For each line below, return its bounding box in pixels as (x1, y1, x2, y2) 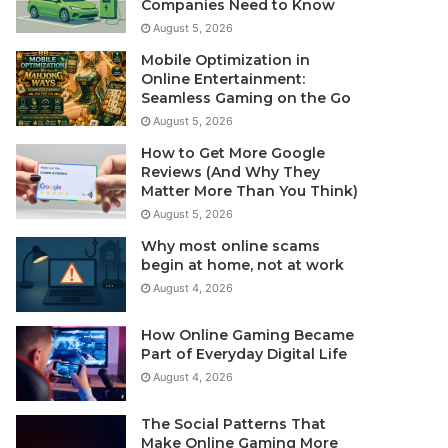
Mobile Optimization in (141, 51, 311, 70)
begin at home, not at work (141, 256, 345, 275)
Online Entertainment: (141, 70, 306, 89)
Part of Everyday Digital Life (141, 345, 348, 364)
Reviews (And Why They (141, 163, 321, 182)
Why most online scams (141, 237, 321, 256)
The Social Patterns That (141, 415, 327, 434)
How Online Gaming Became (141, 326, 355, 345)
